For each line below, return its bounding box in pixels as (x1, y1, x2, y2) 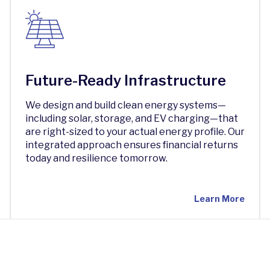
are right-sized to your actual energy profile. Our (25, 126, 245, 137)
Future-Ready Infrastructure (25, 72, 226, 89)
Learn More (194, 193, 245, 204)
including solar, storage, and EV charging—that (25, 113, 238, 124)
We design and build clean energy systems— (25, 99, 226, 111)
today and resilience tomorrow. (25, 152, 168, 164)
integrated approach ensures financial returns (25, 139, 238, 151)
